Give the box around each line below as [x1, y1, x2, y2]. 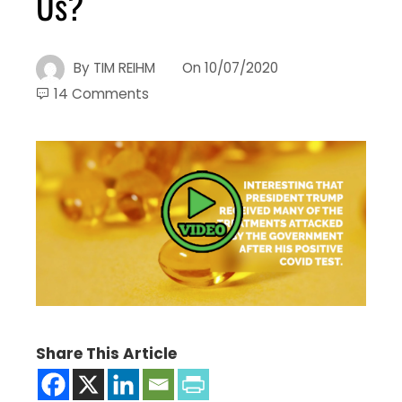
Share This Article [36, 342, 177, 364]
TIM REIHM [93, 57, 155, 77]
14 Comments [54, 83, 149, 103]
